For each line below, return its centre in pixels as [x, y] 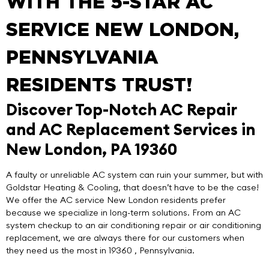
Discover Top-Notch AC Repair [121, 110]
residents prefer [192, 200]
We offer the [33, 200]
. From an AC [214, 213]
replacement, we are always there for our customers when [125, 238]
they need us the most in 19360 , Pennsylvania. [100, 251]
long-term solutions [149, 213]
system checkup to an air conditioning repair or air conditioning [134, 225]
